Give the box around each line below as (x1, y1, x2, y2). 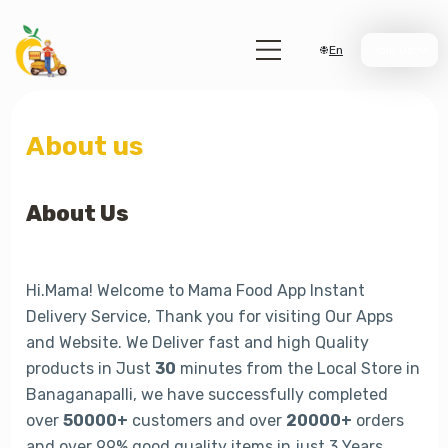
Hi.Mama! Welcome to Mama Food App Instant (25, 281, 365, 300)
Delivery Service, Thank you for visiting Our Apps (25, 307, 393, 326)
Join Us (370, 43, 414, 57)
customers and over (127, 411, 286, 430)
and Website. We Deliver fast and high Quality (25, 333, 369, 352)
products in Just (25, 359, 155, 378)
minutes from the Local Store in (175, 359, 420, 378)
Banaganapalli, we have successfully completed (25, 385, 388, 404)
